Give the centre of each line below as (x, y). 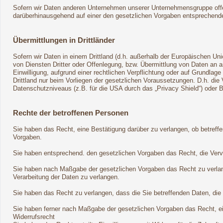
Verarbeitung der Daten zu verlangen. (66, 177)
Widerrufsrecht (34, 217)
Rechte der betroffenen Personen (71, 113)
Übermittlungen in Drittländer (64, 40)
